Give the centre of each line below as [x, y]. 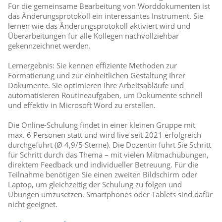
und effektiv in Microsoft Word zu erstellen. [82, 105]
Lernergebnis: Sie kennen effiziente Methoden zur [93, 66]
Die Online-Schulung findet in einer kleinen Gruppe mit [102, 125]
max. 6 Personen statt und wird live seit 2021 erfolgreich [105, 135]
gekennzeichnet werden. [50, 46]
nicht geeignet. [33, 204]
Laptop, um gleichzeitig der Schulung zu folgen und [95, 185]
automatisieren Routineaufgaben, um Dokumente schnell [106, 95]
